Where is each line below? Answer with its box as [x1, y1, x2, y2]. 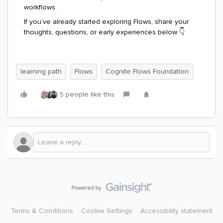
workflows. [24, 3, 57, 11]
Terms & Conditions [10, 207, 73, 215]
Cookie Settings [81, 207, 132, 215]
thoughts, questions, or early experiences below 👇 [24, 28, 185, 36]
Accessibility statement [140, 207, 213, 215]
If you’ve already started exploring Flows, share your [24, 17, 189, 26]
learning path [20, 67, 62, 76]
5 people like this [60, 90, 114, 99]
